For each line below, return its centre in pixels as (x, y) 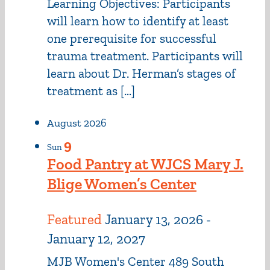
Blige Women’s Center (122, 184)
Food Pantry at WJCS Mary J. (145, 164)
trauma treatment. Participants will (145, 55)
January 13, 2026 (154, 219)
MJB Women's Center (108, 261)
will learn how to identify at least (138, 20)
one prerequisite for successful (132, 38)
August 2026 (77, 123)
